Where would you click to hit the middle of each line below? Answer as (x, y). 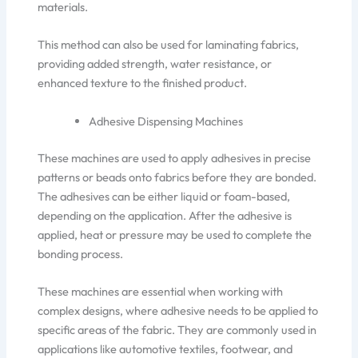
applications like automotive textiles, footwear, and (165, 348)
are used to (150, 157)
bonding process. (81, 253)
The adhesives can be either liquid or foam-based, (164, 196)
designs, (103, 310)
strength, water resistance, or (196, 64)
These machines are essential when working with (161, 291)
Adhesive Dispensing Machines (166, 121)
